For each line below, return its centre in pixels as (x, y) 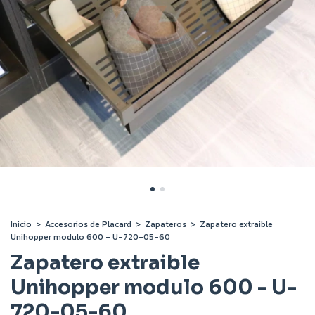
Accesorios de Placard (88, 224)
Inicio (21, 224)
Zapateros (166, 224)
